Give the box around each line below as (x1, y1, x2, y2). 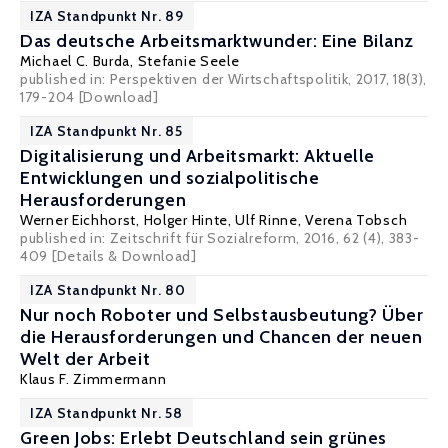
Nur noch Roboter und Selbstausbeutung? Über (20, 304, 424, 326)
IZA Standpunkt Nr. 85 (30, 122, 183, 140)
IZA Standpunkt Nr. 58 (30, 404, 183, 422)
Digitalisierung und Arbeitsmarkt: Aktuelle (20, 145, 375, 167)
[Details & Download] (51, 247, 197, 265)
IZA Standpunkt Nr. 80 (30, 281, 186, 299)
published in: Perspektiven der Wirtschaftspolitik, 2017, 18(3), (20, 70, 428, 88)
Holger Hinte (143, 211, 229, 229)
